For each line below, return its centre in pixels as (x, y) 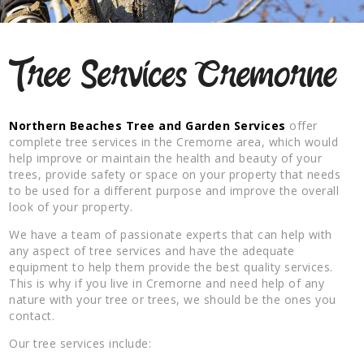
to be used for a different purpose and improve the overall (174, 190)
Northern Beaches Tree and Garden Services (147, 125)
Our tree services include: (80, 343)
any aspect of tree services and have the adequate (152, 250)
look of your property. (71, 206)
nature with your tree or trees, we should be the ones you (173, 299)
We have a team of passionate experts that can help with (171, 234)
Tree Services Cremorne (173, 76)
